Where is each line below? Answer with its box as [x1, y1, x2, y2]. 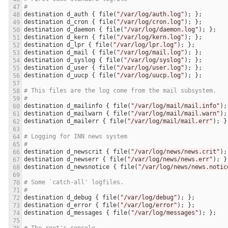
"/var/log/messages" [131, 209, 198, 217]
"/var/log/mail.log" [117, 49, 184, 56]
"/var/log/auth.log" [117, 11, 184, 18]
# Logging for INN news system [24, 133, 127, 140]
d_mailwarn [67, 110, 102, 118]
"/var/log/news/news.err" [127, 156, 213, 163]
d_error [67, 202, 92, 209]
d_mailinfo [67, 102, 102, 110]
